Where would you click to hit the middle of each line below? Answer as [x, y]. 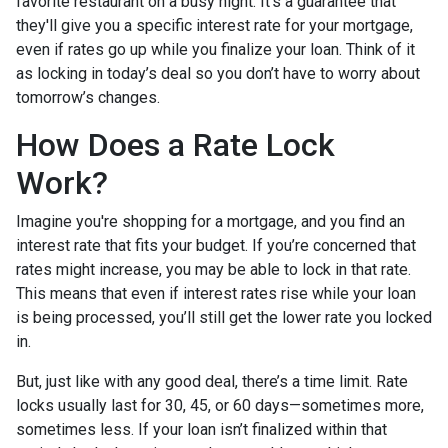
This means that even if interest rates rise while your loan [216, 294]
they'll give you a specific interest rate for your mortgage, [214, 26]
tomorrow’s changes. [88, 98]
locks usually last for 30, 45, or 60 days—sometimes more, [220, 406]
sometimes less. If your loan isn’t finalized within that [201, 430]
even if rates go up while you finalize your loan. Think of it [215, 50]
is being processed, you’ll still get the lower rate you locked [224, 318]
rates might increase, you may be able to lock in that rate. [213, 270]
